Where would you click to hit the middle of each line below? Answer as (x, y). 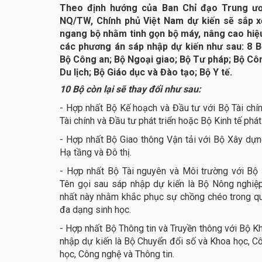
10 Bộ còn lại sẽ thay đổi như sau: (130, 89)
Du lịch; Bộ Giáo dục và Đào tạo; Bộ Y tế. (146, 73)
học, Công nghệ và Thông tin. (118, 254)
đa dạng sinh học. (96, 210)
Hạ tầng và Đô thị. (97, 153)
